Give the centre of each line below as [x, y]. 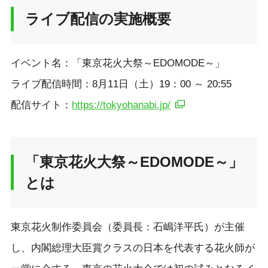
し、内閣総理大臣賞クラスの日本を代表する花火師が [133, 248]
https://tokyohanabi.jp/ [121, 105]
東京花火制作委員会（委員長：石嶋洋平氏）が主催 [127, 227]
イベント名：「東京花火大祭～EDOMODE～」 [118, 63]
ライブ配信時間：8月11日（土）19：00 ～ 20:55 [121, 84]
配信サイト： [41, 105]
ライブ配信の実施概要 [98, 19]
